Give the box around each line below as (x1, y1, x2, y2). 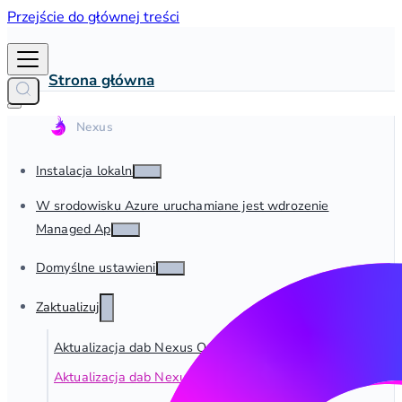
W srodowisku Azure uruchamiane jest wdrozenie (36, 197, 329, 215)
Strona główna (48, 70, 154, 91)
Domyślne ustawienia (36, 258, 163, 277)
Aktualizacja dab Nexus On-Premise (54, 338, 267, 357)
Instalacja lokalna (36, 161, 140, 179)
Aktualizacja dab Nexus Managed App (54, 368, 279, 387)
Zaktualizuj (36, 297, 100, 316)
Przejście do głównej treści (7, 7, 179, 27)
